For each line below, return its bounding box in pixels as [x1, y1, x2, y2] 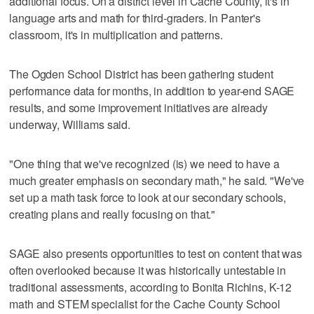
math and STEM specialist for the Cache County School [9, 295, 281, 312]
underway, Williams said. [9, 116, 130, 132]
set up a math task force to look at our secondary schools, [9, 189, 287, 205]
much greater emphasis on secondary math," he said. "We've [9, 172, 305, 189]
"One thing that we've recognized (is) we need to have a [9, 155, 280, 172]
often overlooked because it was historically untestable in [9, 261, 287, 278]
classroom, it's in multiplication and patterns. [9, 26, 223, 43]
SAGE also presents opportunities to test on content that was [9, 245, 302, 261]
